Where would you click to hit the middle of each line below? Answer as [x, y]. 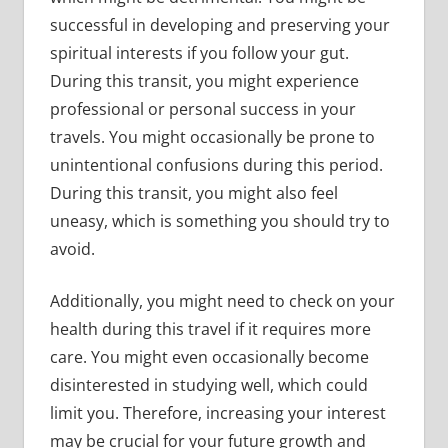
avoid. [72, 248]
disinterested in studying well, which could [208, 384]
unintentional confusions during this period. [216, 164]
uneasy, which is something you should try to [219, 220]
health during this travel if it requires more [210, 328]
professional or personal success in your [202, 108]
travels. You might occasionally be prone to [212, 136]
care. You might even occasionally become [209, 356]
